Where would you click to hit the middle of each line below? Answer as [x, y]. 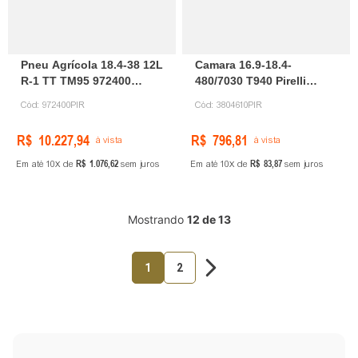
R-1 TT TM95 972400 [76, 81]
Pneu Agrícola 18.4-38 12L [92, 65]
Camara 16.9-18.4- [243, 65]
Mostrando [157, 220]
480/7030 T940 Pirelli [251, 81]
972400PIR [64, 105]
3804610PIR [240, 105]
